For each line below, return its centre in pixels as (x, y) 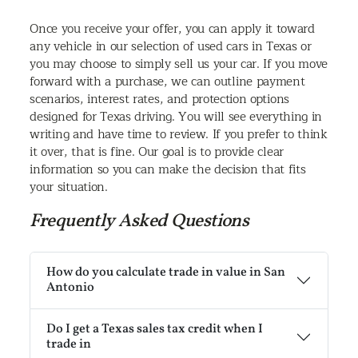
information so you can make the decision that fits (168, 170)
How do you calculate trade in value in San (166, 273)
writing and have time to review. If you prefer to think (179, 135)
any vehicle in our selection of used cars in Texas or (171, 47)
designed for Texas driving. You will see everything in (176, 117)
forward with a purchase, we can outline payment (167, 82)
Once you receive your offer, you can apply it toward (172, 29)
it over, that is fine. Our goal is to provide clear (157, 152)
